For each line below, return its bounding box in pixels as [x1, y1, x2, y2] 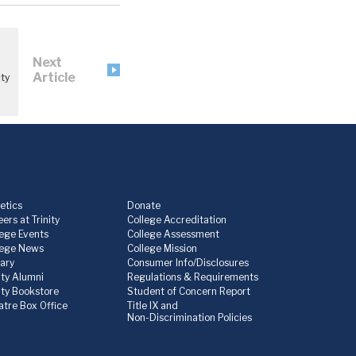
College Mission [126, 242, 197, 255]
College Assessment [126, 228, 219, 241]
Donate [126, 199, 161, 212]
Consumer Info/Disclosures [126, 257, 249, 269]
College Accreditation [126, 214, 226, 226]
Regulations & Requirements [126, 271, 258, 284]
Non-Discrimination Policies [126, 311, 252, 324]
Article [32, 70, 75, 86]
